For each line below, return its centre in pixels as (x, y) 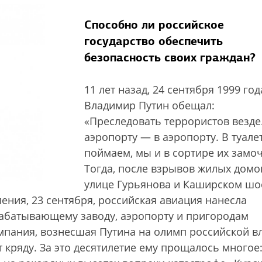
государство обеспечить (154, 41)
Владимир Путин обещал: (149, 105)
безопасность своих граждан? (170, 57)
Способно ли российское (154, 25)
